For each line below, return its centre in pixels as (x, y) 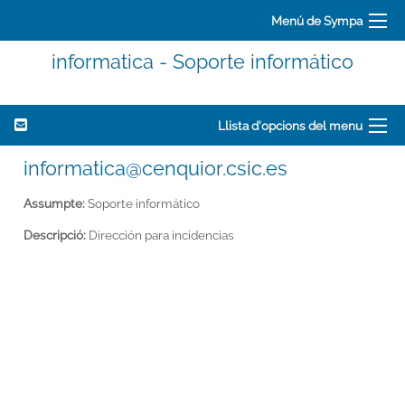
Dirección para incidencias (160, 235)
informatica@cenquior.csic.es (155, 168)
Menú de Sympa (317, 20)
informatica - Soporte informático (202, 61)
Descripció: (55, 235)
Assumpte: (54, 203)
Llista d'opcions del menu (290, 125)
